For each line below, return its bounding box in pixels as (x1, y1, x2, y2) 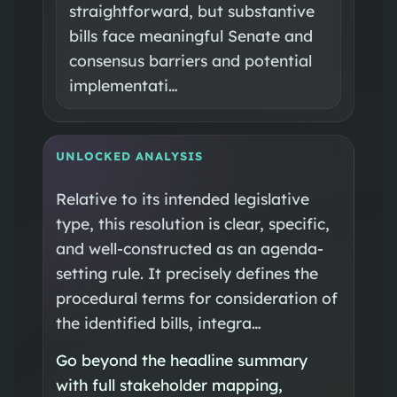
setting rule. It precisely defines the (55, 262, 318, 283)
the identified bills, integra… (55, 312, 261, 332)
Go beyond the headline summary (55, 349, 307, 370)
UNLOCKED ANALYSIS (55, 148, 203, 163)
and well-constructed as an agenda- (55, 237, 323, 258)
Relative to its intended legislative (55, 188, 309, 208)
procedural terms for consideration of (55, 287, 338, 307)
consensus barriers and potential (68, 50, 312, 70)
